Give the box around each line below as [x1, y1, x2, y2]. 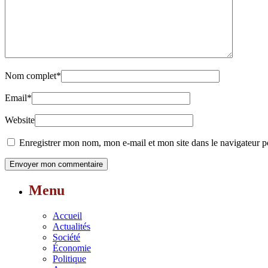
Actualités [53, 221, 90, 232]
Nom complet [5, 71, 56, 81]
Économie [53, 242, 91, 253]
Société [53, 232, 80, 242]
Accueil [53, 210, 82, 221]
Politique [53, 253, 86, 264]
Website [5, 115, 35, 126]
